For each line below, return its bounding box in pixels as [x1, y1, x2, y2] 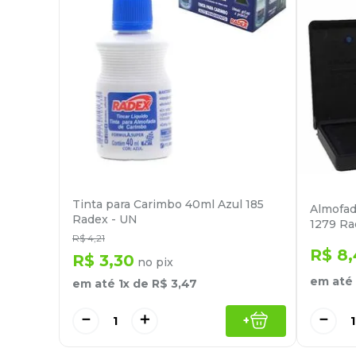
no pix [134, 254, 173, 269]
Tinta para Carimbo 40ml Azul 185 [72, 196, 264, 211]
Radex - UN [72, 211, 137, 226]
